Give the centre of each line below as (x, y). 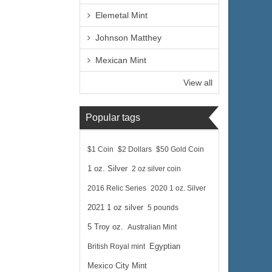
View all (198, 83)
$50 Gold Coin (180, 149)
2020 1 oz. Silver (178, 188)
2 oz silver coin (156, 169)
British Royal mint (116, 246)
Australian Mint (152, 227)
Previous (133, 30)
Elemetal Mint (121, 15)
